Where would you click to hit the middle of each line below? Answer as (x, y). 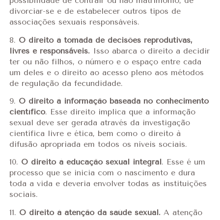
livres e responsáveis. (49, 51)
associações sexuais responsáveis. (74, 22)
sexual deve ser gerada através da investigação (99, 122)
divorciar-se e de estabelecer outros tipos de (95, 11)
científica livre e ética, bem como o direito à (95, 133)
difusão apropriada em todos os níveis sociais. (98, 144)
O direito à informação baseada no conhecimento (113, 101)
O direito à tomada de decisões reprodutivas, (105, 40)
